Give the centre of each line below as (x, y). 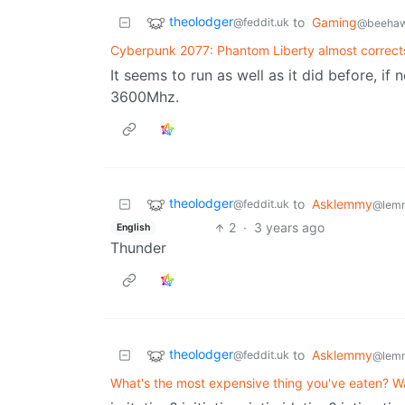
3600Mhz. (145, 97)
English (133, 227)
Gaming (334, 23)
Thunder (138, 248)
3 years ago (289, 228)
